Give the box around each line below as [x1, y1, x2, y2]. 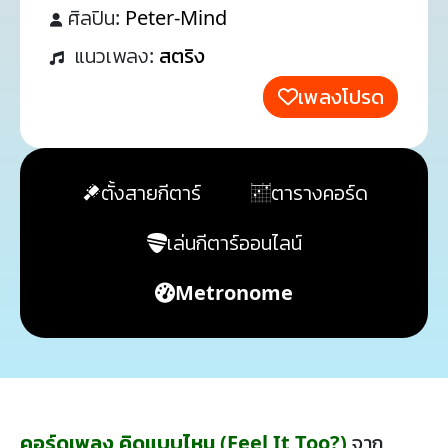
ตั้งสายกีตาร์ [100, 179, 201, 206]
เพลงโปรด [297, 83, 384, 110]
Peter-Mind [124, 4, 227, 31]
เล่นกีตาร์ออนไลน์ [166, 229, 302, 256]
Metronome [175, 279, 293, 306]
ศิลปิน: [67, 4, 125, 31]
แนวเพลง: [74, 42, 159, 69]
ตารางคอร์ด [270, 179, 368, 206]
